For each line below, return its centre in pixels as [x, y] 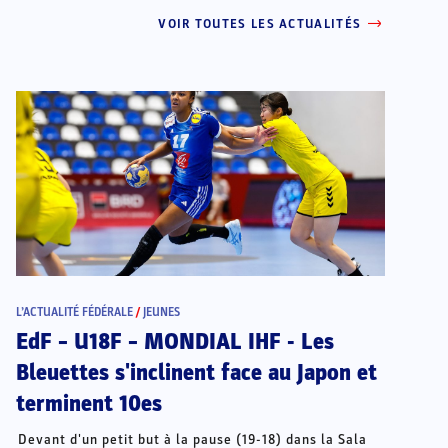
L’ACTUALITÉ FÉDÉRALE [74, 311]
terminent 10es [88, 403]
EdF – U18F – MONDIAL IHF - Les [174, 341]
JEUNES [161, 311]
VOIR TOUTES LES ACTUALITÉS [260, 24]
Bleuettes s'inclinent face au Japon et [196, 372]
